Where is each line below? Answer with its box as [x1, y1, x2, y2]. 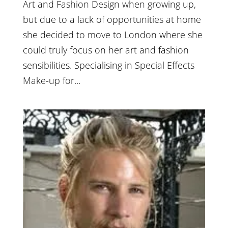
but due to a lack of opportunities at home [22, 13, 201, 26]
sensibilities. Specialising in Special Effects [22, 59, 194, 72]
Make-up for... [22, 74, 80, 87]
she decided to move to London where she [22, 28, 203, 41]
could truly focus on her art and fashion [22, 44, 189, 56]
